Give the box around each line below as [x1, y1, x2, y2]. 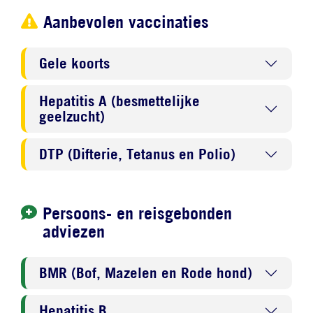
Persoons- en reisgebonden [43, 203, 233, 223]
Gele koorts [39, 54, 110, 72]
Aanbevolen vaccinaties [43, 11, 209, 31]
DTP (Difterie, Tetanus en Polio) [39, 145, 235, 163]
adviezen [43, 221, 105, 241]
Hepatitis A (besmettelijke [39, 92, 200, 110]
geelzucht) [39, 107, 105, 125]
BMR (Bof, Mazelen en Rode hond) [39, 263, 252, 282]
